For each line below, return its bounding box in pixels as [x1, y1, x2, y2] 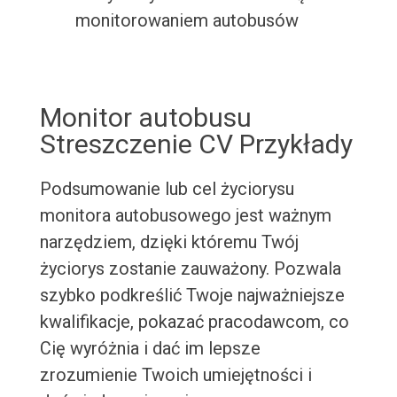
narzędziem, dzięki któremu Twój [39, 231, 299, 253]
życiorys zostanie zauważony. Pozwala [39, 258, 341, 280]
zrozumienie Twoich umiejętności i [39, 364, 312, 386]
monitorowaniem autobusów [74, 10, 299, 32]
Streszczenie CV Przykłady [39, 128, 353, 160]
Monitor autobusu [39, 102, 252, 134]
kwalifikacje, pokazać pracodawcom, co [39, 311, 349, 333]
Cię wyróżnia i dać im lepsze [39, 338, 261, 360]
